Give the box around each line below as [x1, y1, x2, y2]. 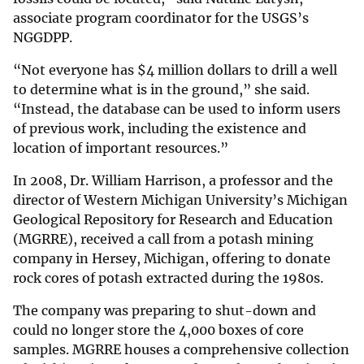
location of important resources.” [13, 140, 232, 157]
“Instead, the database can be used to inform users [13, 101, 340, 118]
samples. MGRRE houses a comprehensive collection [13, 341, 349, 358]
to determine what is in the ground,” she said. [13, 81, 310, 98]
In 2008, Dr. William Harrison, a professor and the [13, 172, 333, 189]
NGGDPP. [13, 29, 76, 46]
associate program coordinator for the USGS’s [13, 10, 309, 27]
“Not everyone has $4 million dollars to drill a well [13, 62, 337, 79]
